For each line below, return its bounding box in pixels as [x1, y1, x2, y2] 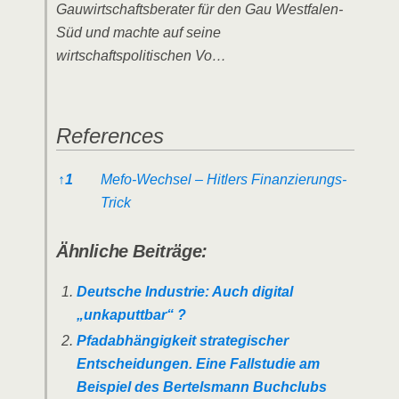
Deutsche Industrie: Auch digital [76, 283, 293, 299]
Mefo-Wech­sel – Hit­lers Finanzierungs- [101, 171, 346, 187]
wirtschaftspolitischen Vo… [56, 48, 226, 63]
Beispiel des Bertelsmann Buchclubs [76, 379, 327, 395]
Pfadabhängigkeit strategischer [76, 332, 289, 348]
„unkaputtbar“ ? [76, 306, 186, 322]
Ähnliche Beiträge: [56, 240, 208, 261]
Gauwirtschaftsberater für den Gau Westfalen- [56, 2, 343, 17]
